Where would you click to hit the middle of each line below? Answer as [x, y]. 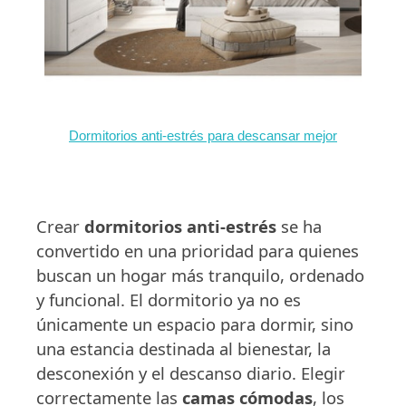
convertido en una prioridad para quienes [198, 250]
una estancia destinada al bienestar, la [184, 348]
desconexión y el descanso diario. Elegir [191, 372]
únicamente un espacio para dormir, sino [195, 324]
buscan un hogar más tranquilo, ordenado [200, 275]
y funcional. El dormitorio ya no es [169, 299]
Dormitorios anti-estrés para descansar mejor [203, 135]
